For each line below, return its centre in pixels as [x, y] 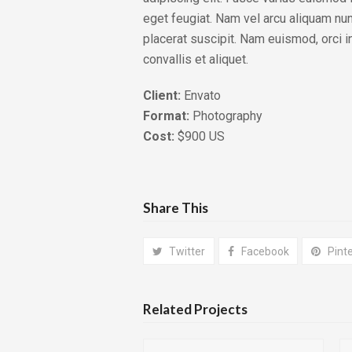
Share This [176, 208]
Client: [162, 96]
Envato [201, 96]
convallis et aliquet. [196, 60]
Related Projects [195, 310]
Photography [226, 116]
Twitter [187, 251]
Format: [166, 116]
